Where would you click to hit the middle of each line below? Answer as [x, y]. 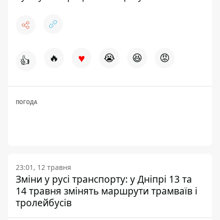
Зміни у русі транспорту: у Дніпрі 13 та [104, 179]
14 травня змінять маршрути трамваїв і [107, 191]
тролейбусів [44, 203]
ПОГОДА [27, 102]
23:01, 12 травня [43, 167]
